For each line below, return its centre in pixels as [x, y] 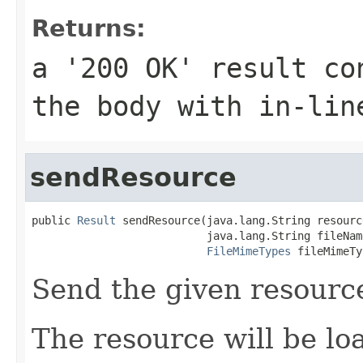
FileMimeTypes [249, 251]
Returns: [89, 28]
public [54, 220]
